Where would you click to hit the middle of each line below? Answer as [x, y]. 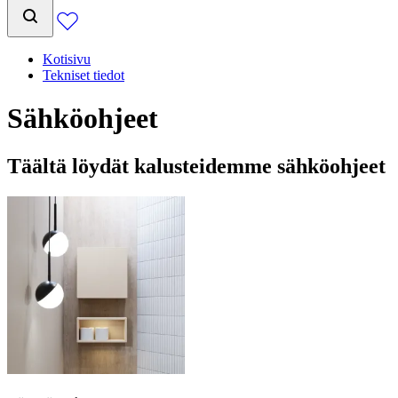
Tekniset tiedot [84, 75]
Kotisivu [67, 59]
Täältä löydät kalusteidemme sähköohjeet [196, 166]
